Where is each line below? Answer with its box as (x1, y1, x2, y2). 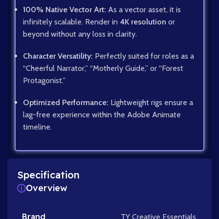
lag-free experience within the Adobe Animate (23, 110, 181, 120)
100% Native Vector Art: (23, 5, 106, 15)
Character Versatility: (23, 51, 93, 61)
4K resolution (120, 17, 166, 27)
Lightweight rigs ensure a (109, 98, 193, 108)
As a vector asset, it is (106, 5, 181, 15)
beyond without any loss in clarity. (23, 29, 137, 39)
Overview (26, 182, 67, 194)
